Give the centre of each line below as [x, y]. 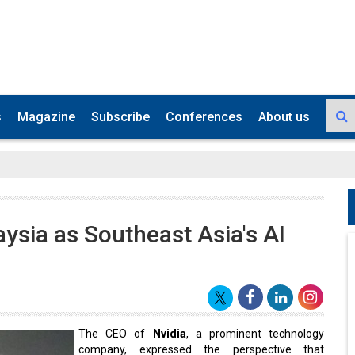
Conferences [204, 114]
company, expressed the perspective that [201, 346]
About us [284, 114]
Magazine [46, 114]
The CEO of [116, 330]
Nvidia [169, 330]
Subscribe [120, 114]
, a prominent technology [255, 330]
